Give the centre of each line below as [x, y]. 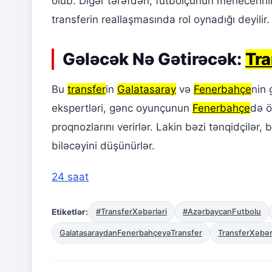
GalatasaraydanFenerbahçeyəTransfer [131, 233]
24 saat [70, 177]
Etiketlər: [70, 212]
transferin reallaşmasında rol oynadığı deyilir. [161, 20]
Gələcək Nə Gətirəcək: [154, 59]
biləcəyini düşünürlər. [103, 146]
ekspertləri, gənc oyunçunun [122, 108]
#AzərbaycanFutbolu [222, 212]
